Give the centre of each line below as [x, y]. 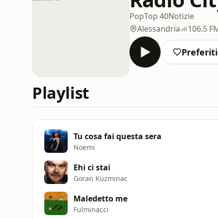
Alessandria [159, 28]
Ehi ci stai [92, 167]
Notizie [181, 16]
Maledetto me [100, 198]
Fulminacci [91, 209]
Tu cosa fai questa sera [118, 136]
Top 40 [156, 16]
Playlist [61, 93]
